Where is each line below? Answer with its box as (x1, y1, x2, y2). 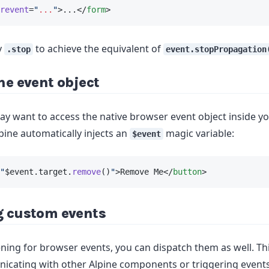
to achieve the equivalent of (33, 42, 163, 55)
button (173, 167, 202, 177)
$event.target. (5, 167, 72, 177)
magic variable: (163, 127, 234, 140)
